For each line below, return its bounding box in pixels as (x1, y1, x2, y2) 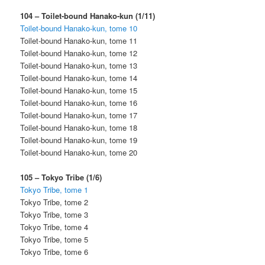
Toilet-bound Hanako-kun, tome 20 (20, 146, 138, 158)
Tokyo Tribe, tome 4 (20, 221, 89, 232)
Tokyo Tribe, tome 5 (20, 233, 89, 245)
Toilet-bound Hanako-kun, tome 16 (20, 96, 138, 108)
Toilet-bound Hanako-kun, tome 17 (20, 109, 138, 121)
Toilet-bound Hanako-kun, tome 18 (20, 121, 138, 133)
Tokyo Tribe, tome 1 (20, 183, 89, 195)
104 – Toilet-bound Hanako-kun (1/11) (20, 9, 156, 21)
